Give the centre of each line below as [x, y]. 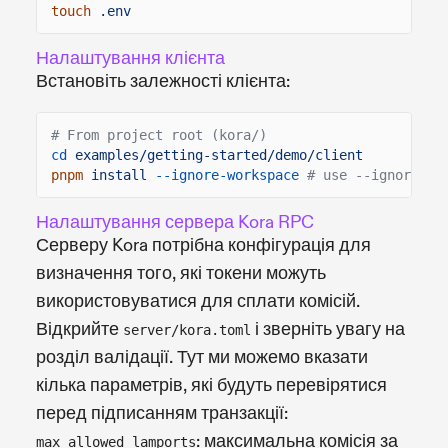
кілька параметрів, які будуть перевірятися [211, 385]
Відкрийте [79, 329]
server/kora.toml [187, 329]
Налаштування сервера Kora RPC [175, 222]
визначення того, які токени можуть [181, 273]
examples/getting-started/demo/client [219, 154]
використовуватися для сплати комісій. [198, 301]
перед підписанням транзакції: [162, 413]
